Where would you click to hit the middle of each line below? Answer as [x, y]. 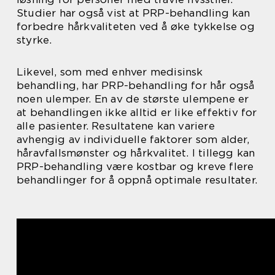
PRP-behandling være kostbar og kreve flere [135, 166]
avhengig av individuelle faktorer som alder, [133, 139]
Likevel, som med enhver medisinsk [110, 72]
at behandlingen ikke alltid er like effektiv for [137, 112]
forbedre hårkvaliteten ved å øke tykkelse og [136, 26]
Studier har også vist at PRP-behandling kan [134, 13]
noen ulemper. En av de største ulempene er [133, 99]
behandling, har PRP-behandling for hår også [136, 85]
